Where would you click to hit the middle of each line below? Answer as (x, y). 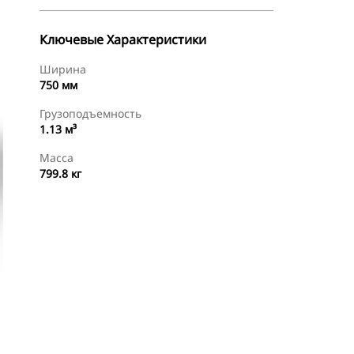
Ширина (63, 69)
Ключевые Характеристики (123, 40)
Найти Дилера (221, 332)
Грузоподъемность (90, 113)
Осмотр (90, 332)
